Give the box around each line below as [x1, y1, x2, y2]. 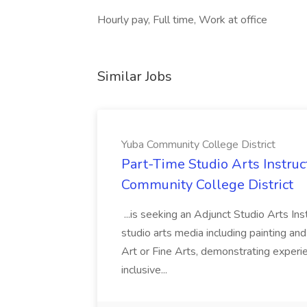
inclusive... [121, 262, 170, 278]
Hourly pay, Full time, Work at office [97, 12, 267, 27]
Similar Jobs [97, 67, 172, 86]
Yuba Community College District [121, 137, 275, 152]
